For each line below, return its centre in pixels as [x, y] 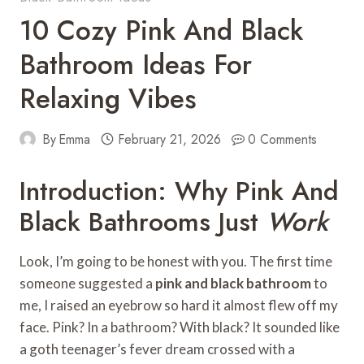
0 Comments [283, 139]
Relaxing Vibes [108, 98]
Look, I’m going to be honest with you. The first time [176, 261]
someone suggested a [87, 283]
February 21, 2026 [169, 139]
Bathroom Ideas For [136, 64]
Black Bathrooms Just [143, 221]
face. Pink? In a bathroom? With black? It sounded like [180, 327]
